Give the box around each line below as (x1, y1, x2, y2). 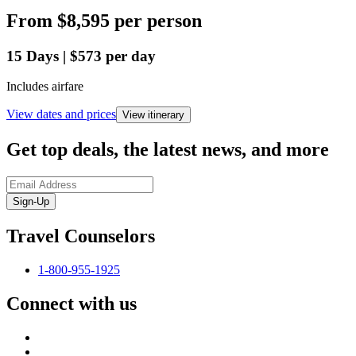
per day (106, 47, 156, 64)
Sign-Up (13, 195, 49, 208)
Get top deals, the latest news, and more (6, 139, 329, 161)
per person (114, 10, 202, 31)
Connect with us (6, 292, 137, 314)
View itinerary (122, 109, 184, 122)
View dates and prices (6, 107, 116, 122)
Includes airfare (6, 79, 83, 94)
